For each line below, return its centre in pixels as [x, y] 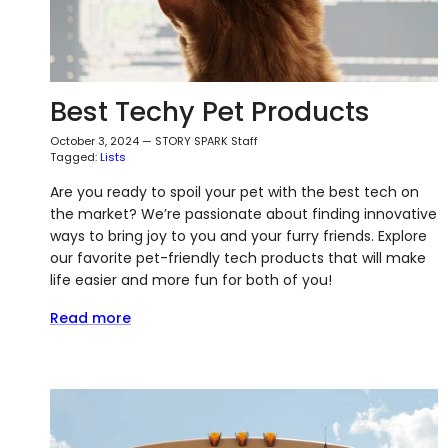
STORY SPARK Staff [206, 140]
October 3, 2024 [94, 140]
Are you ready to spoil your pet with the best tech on [234, 191]
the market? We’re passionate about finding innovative [243, 213]
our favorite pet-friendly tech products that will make [238, 257]
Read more [90, 317]
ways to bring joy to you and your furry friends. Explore [238, 235]
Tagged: [73, 156]
